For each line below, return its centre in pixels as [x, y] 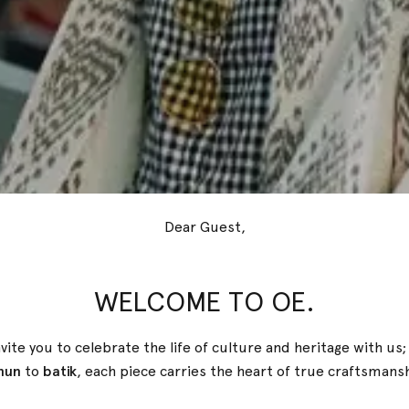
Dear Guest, [204, 227]
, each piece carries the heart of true [202, 371]
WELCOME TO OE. [204, 302]
